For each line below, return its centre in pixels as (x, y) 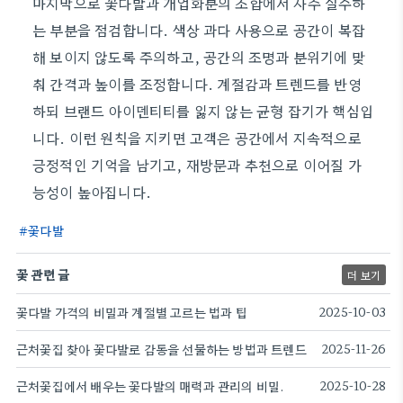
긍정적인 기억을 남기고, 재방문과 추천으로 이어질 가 (197, 165)
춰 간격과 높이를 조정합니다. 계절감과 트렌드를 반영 (197, 84)
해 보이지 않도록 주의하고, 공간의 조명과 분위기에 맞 (199, 57)
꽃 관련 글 (43, 274)
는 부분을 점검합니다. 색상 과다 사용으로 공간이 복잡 (199, 30)
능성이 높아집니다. (92, 192)
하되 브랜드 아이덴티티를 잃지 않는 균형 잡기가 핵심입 (203, 111)
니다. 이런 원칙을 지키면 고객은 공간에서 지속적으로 (197, 138)
